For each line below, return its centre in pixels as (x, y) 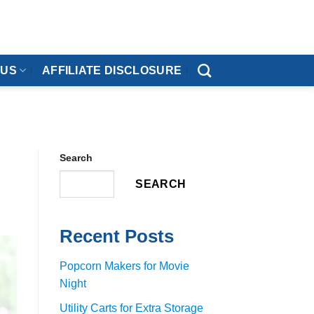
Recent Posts (116, 237)
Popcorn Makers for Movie (124, 266)
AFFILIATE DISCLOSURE (112, 70)
